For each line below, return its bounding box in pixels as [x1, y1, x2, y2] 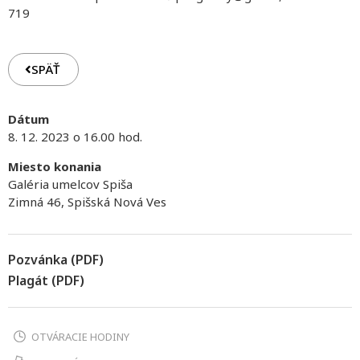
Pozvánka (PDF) [8, 251, 104, 269]
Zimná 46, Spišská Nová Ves [8, 193, 166, 210]
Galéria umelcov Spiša [8, 175, 133, 192]
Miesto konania [8, 157, 101, 174]
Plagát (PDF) [8, 272, 84, 290]
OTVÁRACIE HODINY [31, 329, 129, 345]
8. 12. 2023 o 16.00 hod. [8, 129, 142, 145]
